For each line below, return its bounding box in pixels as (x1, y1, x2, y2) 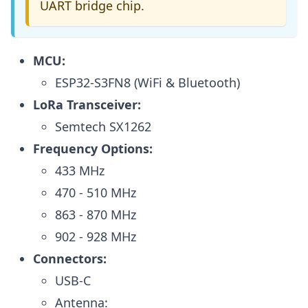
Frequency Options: (33, 140, 153, 157)
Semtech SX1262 (55, 118, 151, 135)
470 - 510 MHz (55, 184, 136, 201)
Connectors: (33, 250, 107, 267)
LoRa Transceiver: (33, 96, 141, 113)
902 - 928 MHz (55, 228, 136, 245)
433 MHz (55, 162, 104, 179)
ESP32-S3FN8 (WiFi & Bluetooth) (55, 74, 240, 91)
